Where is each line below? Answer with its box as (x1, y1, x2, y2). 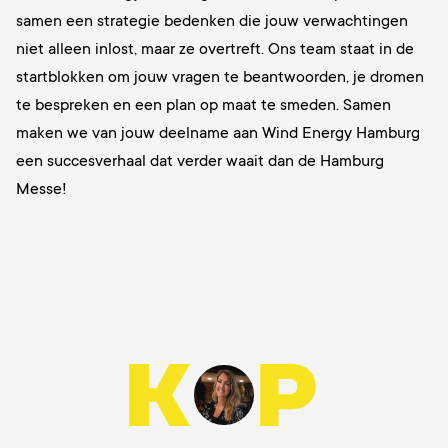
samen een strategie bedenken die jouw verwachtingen (16, 12, 408, 30)
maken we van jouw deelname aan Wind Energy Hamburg (16, 124, 420, 142)
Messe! (16, 180, 67, 198)
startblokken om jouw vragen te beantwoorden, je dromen (16, 68, 424, 86)
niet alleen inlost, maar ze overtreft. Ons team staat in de (16, 40, 414, 58)
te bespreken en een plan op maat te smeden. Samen (16, 96, 391, 114)
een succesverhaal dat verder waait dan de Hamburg (16, 152, 384, 170)
